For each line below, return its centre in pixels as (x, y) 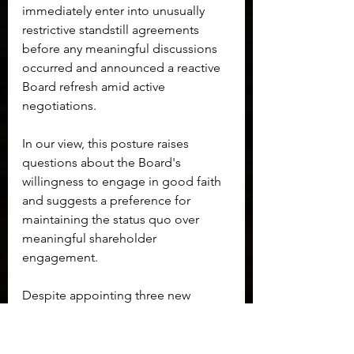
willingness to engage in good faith (123, 182)
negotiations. (59, 106)
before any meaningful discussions (121, 49)
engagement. (60, 258)
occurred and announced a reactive (123, 68)
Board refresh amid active (95, 87)
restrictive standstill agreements (112, 30)
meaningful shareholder (91, 239)
